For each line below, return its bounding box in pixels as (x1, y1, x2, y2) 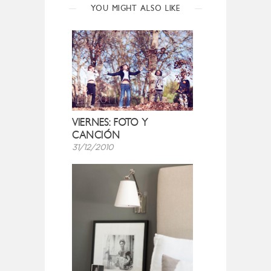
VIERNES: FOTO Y (72, 116, 148, 129)
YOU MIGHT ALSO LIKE (91, 4, 180, 13)
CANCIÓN (72, 129, 120, 142)
